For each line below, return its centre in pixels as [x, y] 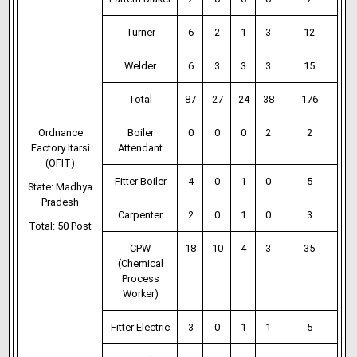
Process [140, 279]
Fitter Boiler [140, 181]
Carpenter [141, 215]
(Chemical [140, 263]
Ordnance [60, 133]
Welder [141, 66]
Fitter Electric [141, 327]
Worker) [140, 294]
